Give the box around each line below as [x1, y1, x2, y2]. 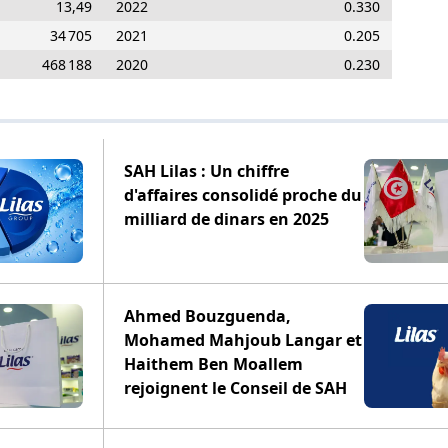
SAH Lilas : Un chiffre [124, 160, 289, 182]
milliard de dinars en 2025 [124, 208, 329, 230]
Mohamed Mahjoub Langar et [124, 329, 362, 351]
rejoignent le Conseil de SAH [124, 377, 347, 399]
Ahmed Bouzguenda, [124, 305, 291, 327]
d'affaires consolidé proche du [124, 184, 362, 206]
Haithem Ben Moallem [124, 353, 303, 375]
